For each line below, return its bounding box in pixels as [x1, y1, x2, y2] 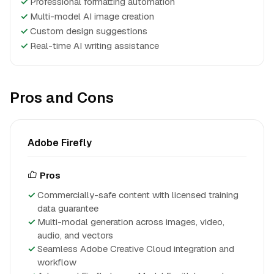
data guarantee [37, 202, 98, 214]
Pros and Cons [10, 88, 114, 107]
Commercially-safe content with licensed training [37, 189, 239, 201]
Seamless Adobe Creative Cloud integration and [37, 243, 234, 254]
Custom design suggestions [30, 25, 147, 37]
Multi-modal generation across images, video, [37, 216, 224, 228]
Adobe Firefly [28, 136, 92, 149]
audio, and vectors [37, 229, 113, 241]
